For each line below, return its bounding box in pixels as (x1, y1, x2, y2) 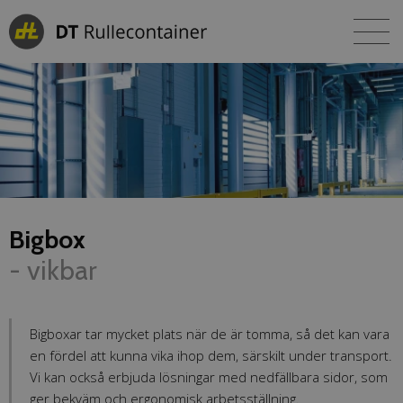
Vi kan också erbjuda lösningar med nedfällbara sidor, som (30, 368, 388, 386)
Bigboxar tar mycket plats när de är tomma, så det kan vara (30, 325, 390, 343)
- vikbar (9, 254, 97, 287)
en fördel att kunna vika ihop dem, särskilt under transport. (30, 346, 392, 364)
